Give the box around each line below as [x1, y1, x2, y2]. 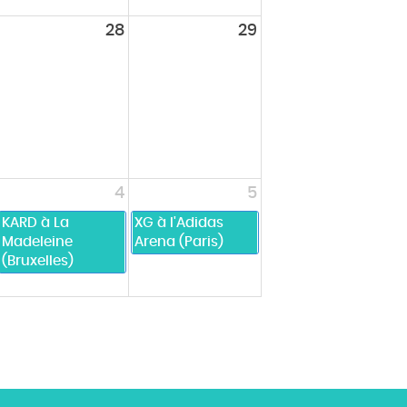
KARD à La [2, 216, 69, 231]
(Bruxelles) [2, 254, 74, 269]
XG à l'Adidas [134, 216, 223, 231]
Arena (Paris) [134, 235, 223, 250]
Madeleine [2, 235, 73, 250]
